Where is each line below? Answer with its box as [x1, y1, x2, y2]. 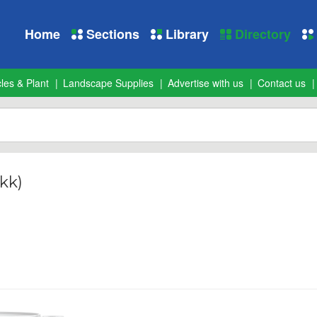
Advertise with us [168, 76, 243, 90]
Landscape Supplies [63, 76, 154, 90]
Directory [231, 25, 291, 43]
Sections [83, 25, 139, 43]
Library [162, 25, 209, 43]
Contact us [258, 76, 306, 90]
